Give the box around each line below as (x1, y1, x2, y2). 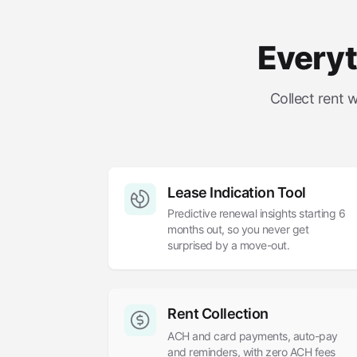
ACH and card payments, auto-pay (167, 329, 338, 343)
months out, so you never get (167, 222, 308, 236)
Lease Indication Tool (167, 184, 306, 201)
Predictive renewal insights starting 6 (167, 206, 345, 220)
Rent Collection (167, 305, 269, 322)
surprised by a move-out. (167, 238, 289, 252)
